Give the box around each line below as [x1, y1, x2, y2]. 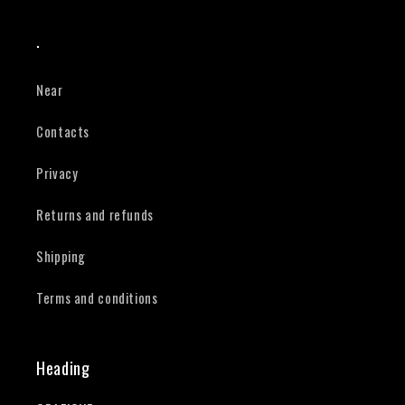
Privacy [36, 163, 79, 184]
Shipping [36, 246, 87, 267]
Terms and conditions [36, 287, 158, 308]
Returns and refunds [36, 204, 154, 225]
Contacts [36, 121, 90, 142]
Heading [36, 354, 90, 380]
